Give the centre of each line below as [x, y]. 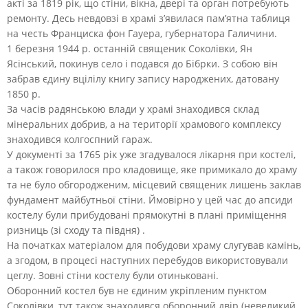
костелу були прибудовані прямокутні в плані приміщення [147, 214]
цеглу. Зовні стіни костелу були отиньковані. [113, 275]
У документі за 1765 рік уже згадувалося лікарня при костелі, [151, 154]
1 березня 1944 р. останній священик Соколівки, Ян [130, 48]
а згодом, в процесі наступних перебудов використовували [147, 260]
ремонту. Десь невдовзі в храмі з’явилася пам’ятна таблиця [148, 18]
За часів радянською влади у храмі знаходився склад [133, 109]
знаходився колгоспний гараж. [80, 139]
